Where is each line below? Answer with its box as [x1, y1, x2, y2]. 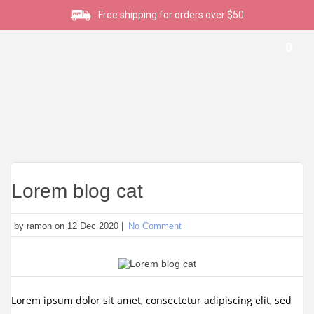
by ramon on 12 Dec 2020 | [11, 221, 123, 231]
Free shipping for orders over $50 [97, 9, 244, 20]
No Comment [128, 221, 182, 231]
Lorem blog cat [11, 180, 143, 202]
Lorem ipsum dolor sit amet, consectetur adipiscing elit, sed [11, 294, 292, 307]
